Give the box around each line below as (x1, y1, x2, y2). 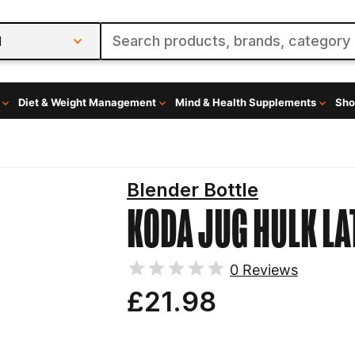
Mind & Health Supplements (174, 96, 316, 109)
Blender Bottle (127, 178, 258, 201)
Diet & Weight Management (17, 96, 156, 109)
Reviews (239, 261, 298, 278)
